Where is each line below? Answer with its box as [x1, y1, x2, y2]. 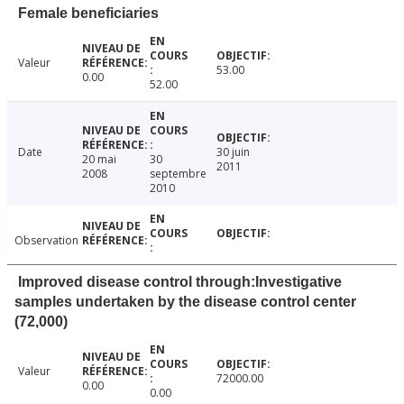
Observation [14, 233, 78, 249]
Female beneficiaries [18, 5, 159, 22]
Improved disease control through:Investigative [18, 274, 342, 290]
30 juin [216, 144, 251, 161]
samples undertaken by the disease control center [14, 294, 356, 310]
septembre [149, 166, 207, 182]
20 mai [81, 151, 116, 168]
